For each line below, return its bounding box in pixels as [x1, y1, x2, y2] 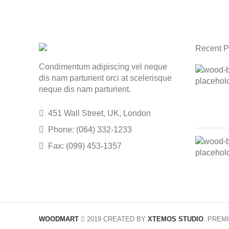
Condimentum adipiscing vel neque [39, 62, 167, 71]
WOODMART [39, 215, 79, 223]
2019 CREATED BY [85, 215, 148, 223]
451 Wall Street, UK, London [46, 109, 151, 118]
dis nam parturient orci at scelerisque [39, 74, 172, 82]
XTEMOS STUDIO [148, 215, 203, 223]
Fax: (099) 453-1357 [46, 142, 122, 150]
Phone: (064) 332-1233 [46, 125, 132, 134]
